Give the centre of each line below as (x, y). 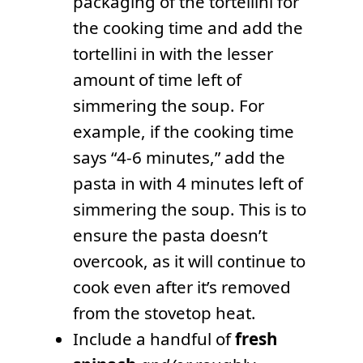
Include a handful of (154, 338)
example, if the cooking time (183, 131)
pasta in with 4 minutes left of (188, 183)
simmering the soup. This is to (189, 209)
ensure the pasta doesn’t (170, 235)
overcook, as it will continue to (189, 261)
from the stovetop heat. (164, 312)
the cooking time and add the (188, 27)
